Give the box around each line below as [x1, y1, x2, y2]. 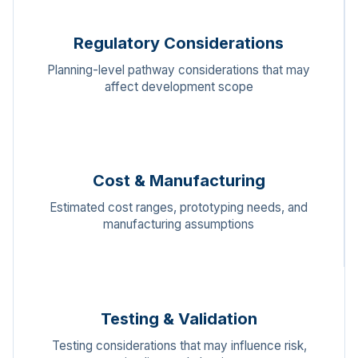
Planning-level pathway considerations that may [47, 62, 310, 78]
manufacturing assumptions [103, 217, 254, 233]
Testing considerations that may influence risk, [51, 337, 307, 353]
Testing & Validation [101, 308, 257, 328]
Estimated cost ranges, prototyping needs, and [50, 200, 308, 216]
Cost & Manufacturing [92, 171, 265, 191]
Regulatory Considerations [74, 33, 284, 53]
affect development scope [104, 78, 253, 94]
